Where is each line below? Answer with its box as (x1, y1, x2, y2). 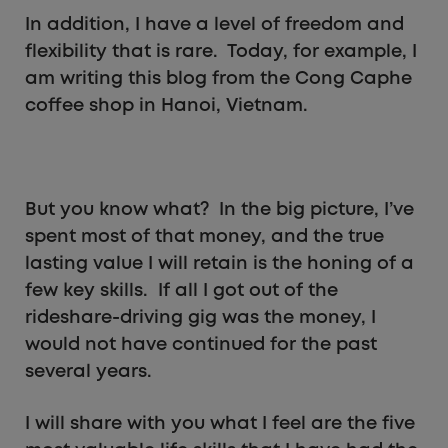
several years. (25, 363, 152, 380)
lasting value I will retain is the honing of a (25, 255, 414, 272)
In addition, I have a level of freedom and (25, 16, 404, 33)
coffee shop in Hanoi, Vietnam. (25, 97, 308, 114)
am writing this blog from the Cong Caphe (25, 70, 412, 87)
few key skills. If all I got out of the (25, 282, 338, 299)
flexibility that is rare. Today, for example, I (25, 43, 417, 60)
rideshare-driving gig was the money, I (25, 309, 376, 326)
